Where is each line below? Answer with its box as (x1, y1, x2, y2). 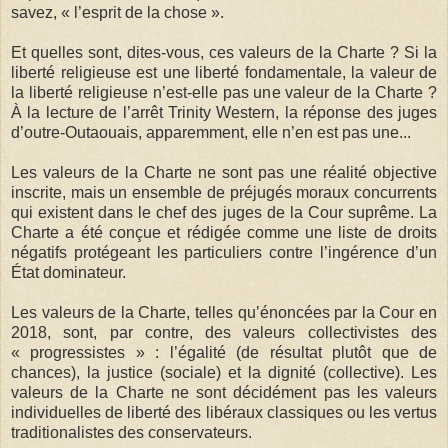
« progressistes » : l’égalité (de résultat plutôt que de (11, 343, 437, 361)
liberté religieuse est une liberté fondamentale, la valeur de (11, 63, 437, 81)
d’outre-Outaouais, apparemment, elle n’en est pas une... (11, 123, 411, 141)
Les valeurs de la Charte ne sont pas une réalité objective (11, 163, 437, 181)
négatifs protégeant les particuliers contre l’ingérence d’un (11, 243, 437, 261)
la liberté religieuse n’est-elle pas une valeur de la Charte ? (11, 83, 437, 101)
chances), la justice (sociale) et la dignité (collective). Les (11, 363, 437, 381)
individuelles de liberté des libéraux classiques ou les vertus (11, 403, 437, 421)
